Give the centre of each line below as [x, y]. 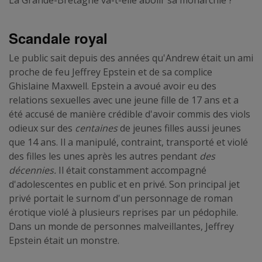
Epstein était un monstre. [64, 240]
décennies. [32, 170]
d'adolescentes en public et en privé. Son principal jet [124, 184]
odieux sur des [42, 128]
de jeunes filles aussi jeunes [179, 128]
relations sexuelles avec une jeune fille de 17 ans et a [124, 100]
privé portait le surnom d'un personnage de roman [121, 198]
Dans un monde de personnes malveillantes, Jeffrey [121, 226]
